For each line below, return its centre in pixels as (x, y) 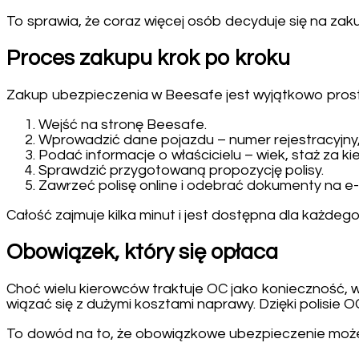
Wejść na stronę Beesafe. (123, 125)
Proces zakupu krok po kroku (148, 58)
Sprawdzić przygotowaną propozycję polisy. (181, 171)
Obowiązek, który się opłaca (142, 252)
